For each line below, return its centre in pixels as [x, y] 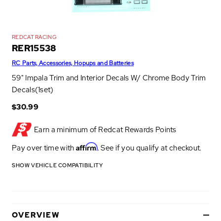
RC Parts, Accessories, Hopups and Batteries [73, 63]
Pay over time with [44, 148]
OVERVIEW [36, 215]
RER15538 [34, 48]
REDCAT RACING [34, 37]
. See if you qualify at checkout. [149, 148]
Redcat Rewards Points [137, 130]
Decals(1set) [33, 90]
